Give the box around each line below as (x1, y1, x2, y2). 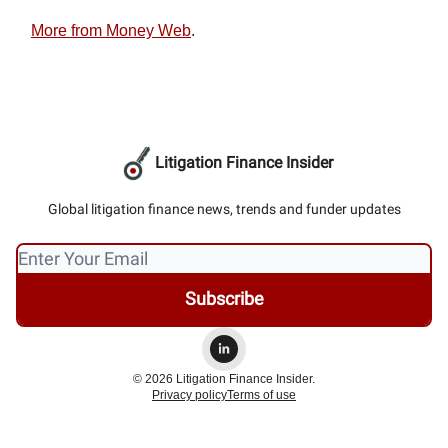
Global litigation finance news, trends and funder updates (47, 201, 401, 218)
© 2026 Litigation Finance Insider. (133, 372, 315, 387)
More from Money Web (31, 22, 191, 40)
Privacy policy (152, 388, 227, 403)
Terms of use (227, 388, 296, 403)
